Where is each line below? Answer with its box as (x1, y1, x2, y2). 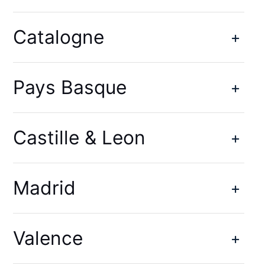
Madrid (12, 176, 76, 200)
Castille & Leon (12, 126, 146, 150)
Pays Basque (12, 76, 127, 99)
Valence (12, 227, 83, 250)
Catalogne (12, 25, 104, 49)
